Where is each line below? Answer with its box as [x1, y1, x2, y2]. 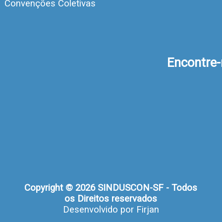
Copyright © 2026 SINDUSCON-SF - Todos [24, 182, 198, 194]
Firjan [136, 204, 159, 216]
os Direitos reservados [64, 193, 158, 205]
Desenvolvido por [62, 204, 136, 216]
